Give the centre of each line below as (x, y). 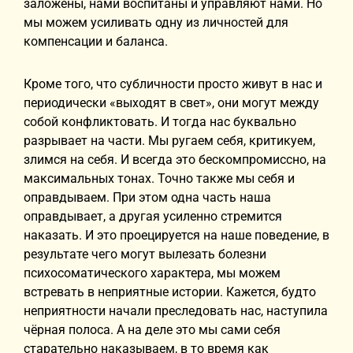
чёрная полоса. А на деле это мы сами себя (152, 330)
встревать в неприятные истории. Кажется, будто (170, 292)
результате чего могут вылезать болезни (145, 254)
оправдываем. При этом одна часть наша (147, 197)
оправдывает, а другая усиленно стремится (153, 216)
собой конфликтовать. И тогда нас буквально (160, 122)
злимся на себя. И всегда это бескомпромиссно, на (175, 160)
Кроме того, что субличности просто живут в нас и (173, 84)
